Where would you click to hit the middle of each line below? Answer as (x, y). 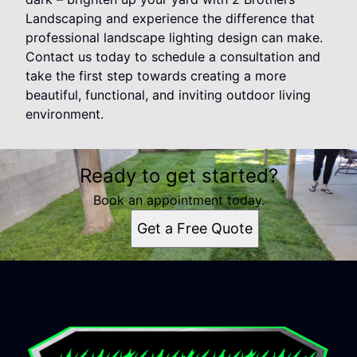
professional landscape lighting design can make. (174, 38)
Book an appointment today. (178, 200)
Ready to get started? (178, 176)
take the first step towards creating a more (156, 76)
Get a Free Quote (194, 229)
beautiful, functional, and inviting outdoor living (168, 95)
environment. (65, 114)
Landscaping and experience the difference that (170, 19)
